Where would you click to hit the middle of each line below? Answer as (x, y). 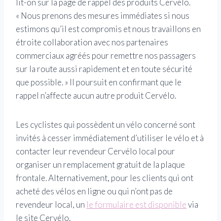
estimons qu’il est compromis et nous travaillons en (108, 29)
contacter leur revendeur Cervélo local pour (95, 151)
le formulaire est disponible (136, 204)
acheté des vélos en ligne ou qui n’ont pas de (94, 191)
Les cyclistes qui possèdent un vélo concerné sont (106, 124)
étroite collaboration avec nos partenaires (92, 42)
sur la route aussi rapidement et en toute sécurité (104, 69)
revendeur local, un (51, 204)
